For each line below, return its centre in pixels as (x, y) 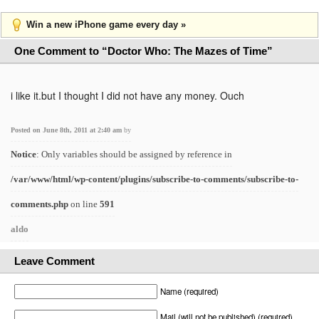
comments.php (40, 204)
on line (84, 204)
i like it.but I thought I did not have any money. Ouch (127, 95)
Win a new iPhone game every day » (106, 25)
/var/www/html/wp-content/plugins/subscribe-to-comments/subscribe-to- (155, 179)
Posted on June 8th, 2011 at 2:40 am (67, 130)
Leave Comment (54, 261)
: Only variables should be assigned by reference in (134, 154)
